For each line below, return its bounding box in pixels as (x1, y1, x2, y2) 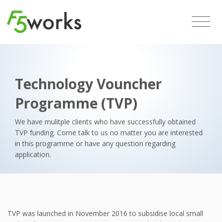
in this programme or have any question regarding (15, 138, 175, 148)
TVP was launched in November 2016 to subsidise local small (7, 208, 203, 218)
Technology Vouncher (15, 74, 162, 93)
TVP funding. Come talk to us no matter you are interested (15, 127, 203, 137)
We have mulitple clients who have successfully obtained (15, 116, 196, 126)
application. (15, 149, 51, 159)
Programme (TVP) (15, 93, 137, 112)
